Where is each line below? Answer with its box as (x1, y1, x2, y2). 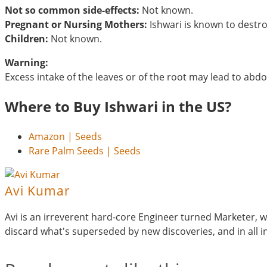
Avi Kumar (5, 182, 70, 199)
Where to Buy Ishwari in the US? (5, 96, 231, 116)
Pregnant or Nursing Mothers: (5, 17, 147, 31)
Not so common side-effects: (5, 3, 139, 17)
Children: (5, 32, 48, 45)
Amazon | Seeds (29, 129, 102, 143)
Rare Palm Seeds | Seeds (29, 144, 141, 157)
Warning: (5, 55, 48, 69)
